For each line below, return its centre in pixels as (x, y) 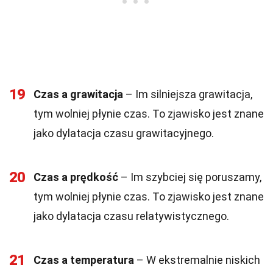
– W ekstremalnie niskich (197, 260)
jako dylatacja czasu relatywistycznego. (131, 216)
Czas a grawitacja (78, 94)
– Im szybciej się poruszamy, (190, 177)
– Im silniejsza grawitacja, (188, 94)
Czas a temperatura (84, 260)
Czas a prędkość (76, 177)
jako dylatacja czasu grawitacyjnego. (124, 133)
